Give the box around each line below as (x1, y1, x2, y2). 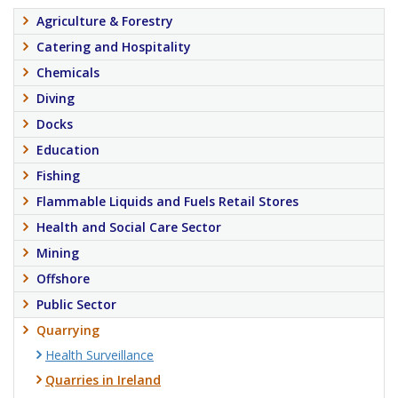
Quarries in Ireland (45, 371, 161, 388)
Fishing (36, 167, 80, 184)
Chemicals (36, 64, 99, 81)
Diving (36, 90, 75, 107)
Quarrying (36, 322, 99, 338)
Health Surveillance (45, 346, 154, 363)
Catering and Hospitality (36, 38, 191, 55)
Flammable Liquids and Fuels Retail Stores (36, 193, 298, 210)
